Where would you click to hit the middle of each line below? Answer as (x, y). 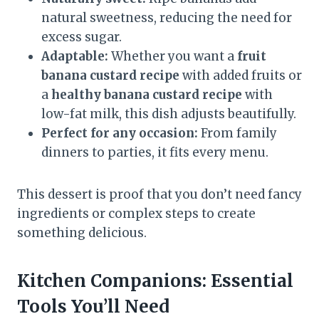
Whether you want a (173, 56)
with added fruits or (241, 75)
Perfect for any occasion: (120, 133)
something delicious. (82, 232)
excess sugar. (82, 37)
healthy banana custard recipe (147, 94)
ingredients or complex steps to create (136, 213)
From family (237, 133)
